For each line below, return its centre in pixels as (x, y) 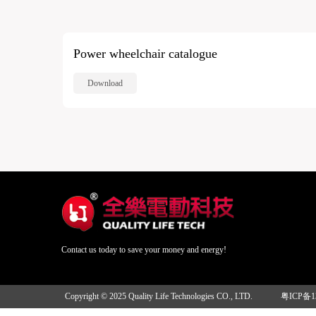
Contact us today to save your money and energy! (144, 250)
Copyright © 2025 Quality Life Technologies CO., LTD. (159, 296)
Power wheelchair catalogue (146, 54)
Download (105, 83)
